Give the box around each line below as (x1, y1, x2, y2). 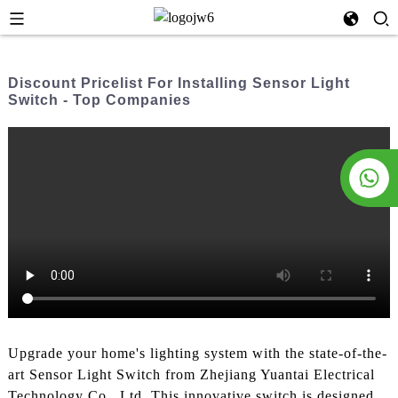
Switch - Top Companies (7, 92, 191, 107)
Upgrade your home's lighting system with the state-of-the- (7, 346, 387, 362)
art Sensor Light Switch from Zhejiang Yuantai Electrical (7, 367, 375, 383)
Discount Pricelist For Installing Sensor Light (7, 76, 350, 91)
